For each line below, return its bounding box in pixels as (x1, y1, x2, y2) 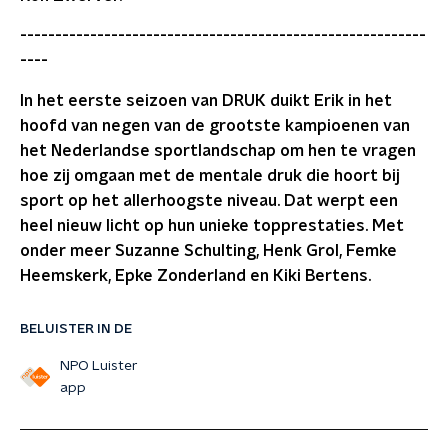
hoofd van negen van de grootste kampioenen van (20, 118, 410, 134)
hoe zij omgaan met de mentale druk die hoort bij (20, 168, 400, 184)
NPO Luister (59, 359, 138, 373)
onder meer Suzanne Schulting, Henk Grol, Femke (20, 243, 397, 259)
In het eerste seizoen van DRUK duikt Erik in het (20, 93, 392, 109)
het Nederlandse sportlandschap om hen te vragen (20, 143, 416, 159)
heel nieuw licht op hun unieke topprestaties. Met (20, 218, 404, 234)
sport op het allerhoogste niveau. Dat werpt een (20, 193, 398, 209)
